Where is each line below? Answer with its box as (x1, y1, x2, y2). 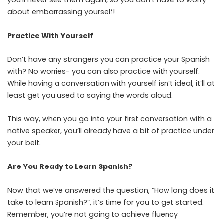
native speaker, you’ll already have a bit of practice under (7, 125, 214, 136)
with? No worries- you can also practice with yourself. (7, 66, 200, 76)
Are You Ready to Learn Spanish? (7, 161, 136, 171)
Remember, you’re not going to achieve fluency (7, 209, 178, 219)
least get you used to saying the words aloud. (7, 90, 173, 100)
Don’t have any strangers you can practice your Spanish (7, 54, 210, 64)
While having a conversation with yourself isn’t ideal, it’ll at (7, 78, 215, 88)
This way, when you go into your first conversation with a (7, 113, 212, 124)
